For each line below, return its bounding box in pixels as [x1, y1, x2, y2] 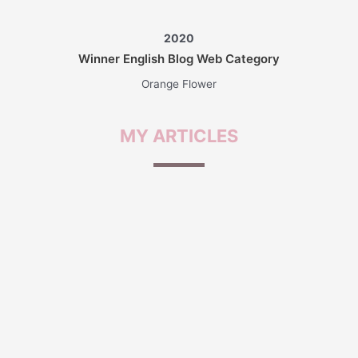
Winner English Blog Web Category [78, 50, 280, 66]
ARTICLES [153, 125, 238, 147]
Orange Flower [141, 78, 217, 91]
